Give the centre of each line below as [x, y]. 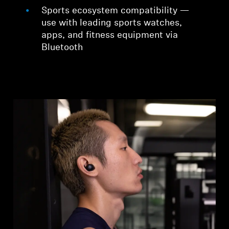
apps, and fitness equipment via [110, 35]
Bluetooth [62, 48]
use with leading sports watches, [112, 23]
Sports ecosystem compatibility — [116, 11]
